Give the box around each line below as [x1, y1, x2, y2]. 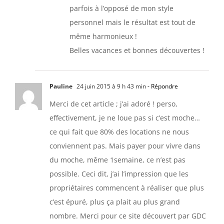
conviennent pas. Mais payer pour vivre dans [49, 140, 200, 150]
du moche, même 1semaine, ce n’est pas [49, 154, 185, 164]
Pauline [49, 81, 72, 90]
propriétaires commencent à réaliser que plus [49, 182, 204, 192]
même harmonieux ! [69, 31, 137, 41]
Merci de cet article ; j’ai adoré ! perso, [49, 98, 177, 108]
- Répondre [146, 81, 178, 90]
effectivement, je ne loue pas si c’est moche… [49, 112, 200, 122]
